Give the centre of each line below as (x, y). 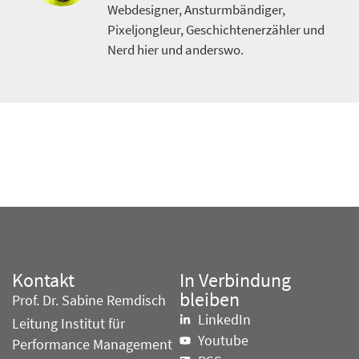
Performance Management (92, 345)
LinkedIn (224, 320)
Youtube (223, 341)
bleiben (210, 300)
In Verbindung (235, 280)
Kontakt (43, 280)
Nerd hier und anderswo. (175, 49)
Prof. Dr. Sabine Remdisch (89, 301)
